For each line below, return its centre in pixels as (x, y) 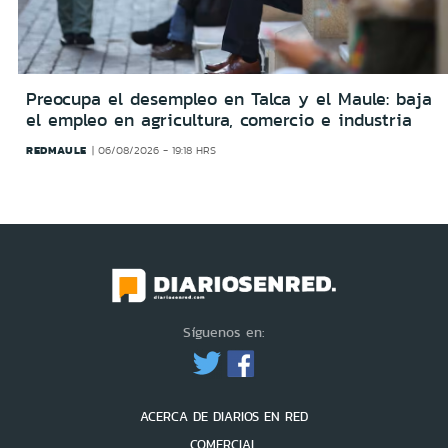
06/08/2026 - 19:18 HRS (157, 150)
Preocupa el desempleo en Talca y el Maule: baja (229, 98)
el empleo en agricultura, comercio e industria (219, 119)
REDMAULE (56, 149)
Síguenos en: (224, 331)
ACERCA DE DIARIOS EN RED (224, 416)
